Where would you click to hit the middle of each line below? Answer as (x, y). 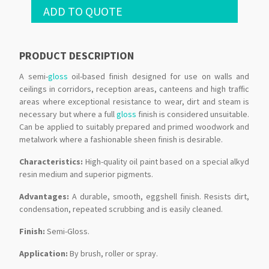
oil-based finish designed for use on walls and (159, 77)
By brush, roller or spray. (114, 254)
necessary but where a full (68, 114)
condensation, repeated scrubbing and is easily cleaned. (121, 209)
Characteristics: (52, 162)
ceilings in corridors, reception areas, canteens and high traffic (134, 89)
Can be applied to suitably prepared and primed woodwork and (134, 127)
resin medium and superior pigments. (86, 174)
